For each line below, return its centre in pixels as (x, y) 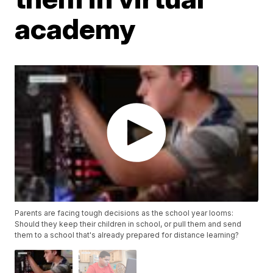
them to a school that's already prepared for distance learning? (127, 235)
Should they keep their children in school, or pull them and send (128, 224)
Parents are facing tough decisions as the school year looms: (124, 213)
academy (75, 29)
